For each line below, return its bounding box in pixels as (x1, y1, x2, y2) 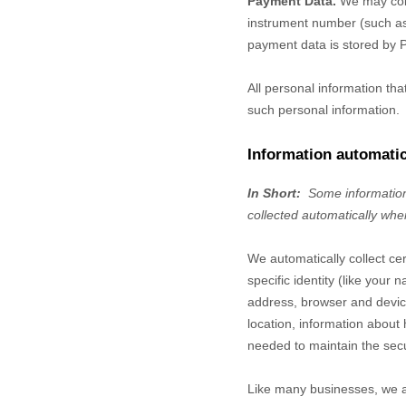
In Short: (247, 186, 304, 200)
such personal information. (247, 102, 400, 117)
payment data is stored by (247, 37, 396, 52)
